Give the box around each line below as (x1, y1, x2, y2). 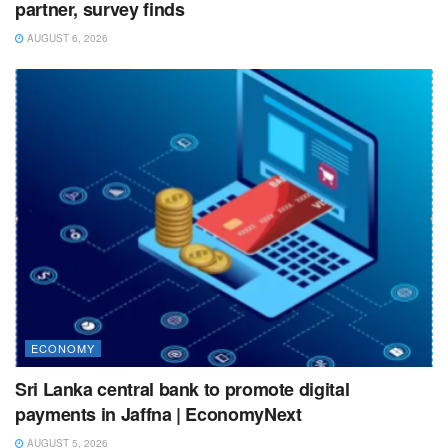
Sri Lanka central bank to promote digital (15, 376, 350, 403)
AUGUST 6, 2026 (24, 30, 108, 45)
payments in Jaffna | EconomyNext (15, 401, 302, 428)
